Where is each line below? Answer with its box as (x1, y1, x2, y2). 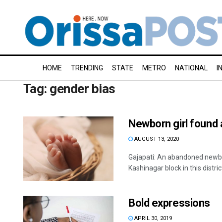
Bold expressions (128, 197, 210, 210)
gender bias (50, 81, 115, 96)
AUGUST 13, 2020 (133, 136, 179, 142)
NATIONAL (175, 64, 208, 72)
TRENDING (71, 64, 103, 72)
